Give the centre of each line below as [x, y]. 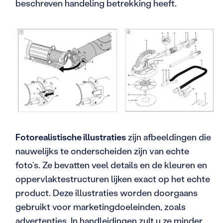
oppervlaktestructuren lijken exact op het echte [113, 178]
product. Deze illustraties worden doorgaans [107, 192]
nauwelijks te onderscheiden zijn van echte [102, 151]
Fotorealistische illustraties [71, 137]
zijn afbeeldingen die [168, 137]
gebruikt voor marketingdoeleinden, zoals [101, 206]
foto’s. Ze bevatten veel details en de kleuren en [111, 165]
